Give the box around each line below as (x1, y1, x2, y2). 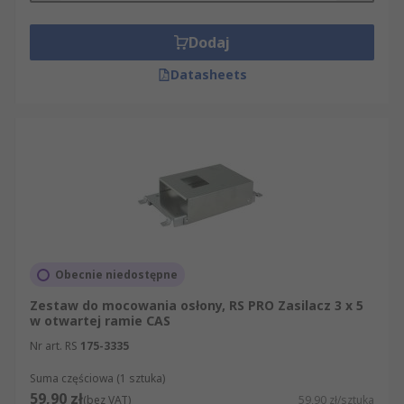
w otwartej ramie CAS (30, 312, 170, 329)
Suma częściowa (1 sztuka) (30, 371, 165, 386)
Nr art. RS (30, 338, 78, 353)
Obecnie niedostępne (55, 267, 178, 282)
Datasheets (170, 66, 247, 83)
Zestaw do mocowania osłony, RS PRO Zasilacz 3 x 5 (30, 297, 363, 314)
